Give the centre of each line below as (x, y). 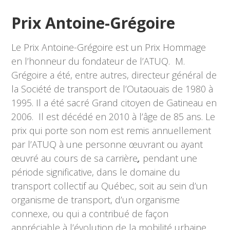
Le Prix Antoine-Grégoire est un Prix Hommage (109, 47)
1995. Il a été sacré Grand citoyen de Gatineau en (114, 103)
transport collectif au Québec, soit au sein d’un (110, 186)
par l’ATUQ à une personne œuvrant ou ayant (107, 144)
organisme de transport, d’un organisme (96, 200)
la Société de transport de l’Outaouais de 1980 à (112, 89)
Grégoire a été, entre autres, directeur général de (114, 75)
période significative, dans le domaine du (96, 172)
